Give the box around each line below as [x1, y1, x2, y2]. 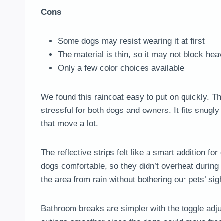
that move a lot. [41, 119, 98, 129]
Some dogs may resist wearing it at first [58, 37, 205, 46]
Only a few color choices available [58, 63, 184, 73]
